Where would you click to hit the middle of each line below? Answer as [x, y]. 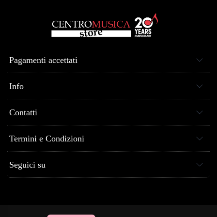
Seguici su [27, 164]
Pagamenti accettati [43, 60]
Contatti [23, 112]
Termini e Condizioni [47, 138]
